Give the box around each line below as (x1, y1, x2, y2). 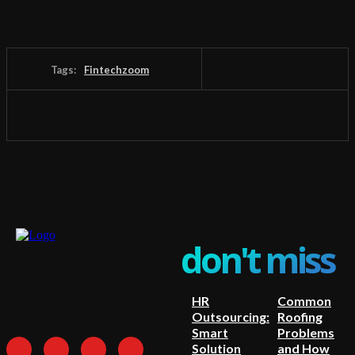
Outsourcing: (192, 308, 269, 324)
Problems (277, 324, 334, 340)
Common (277, 292, 331, 308)
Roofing (277, 308, 323, 324)
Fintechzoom (84, 63, 149, 76)
